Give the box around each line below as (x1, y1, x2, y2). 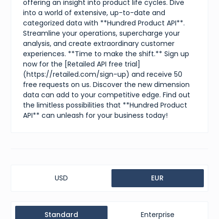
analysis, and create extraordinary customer (23, 38, 175, 48)
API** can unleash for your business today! (23, 110, 168, 120)
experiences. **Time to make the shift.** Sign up (23, 48, 190, 59)
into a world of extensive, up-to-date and (23, 7, 166, 18)
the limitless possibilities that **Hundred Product (23, 100, 188, 110)
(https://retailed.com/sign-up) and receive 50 (23, 69, 183, 79)
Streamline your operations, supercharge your (23, 28, 180, 38)
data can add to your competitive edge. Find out (23, 89, 191, 100)
